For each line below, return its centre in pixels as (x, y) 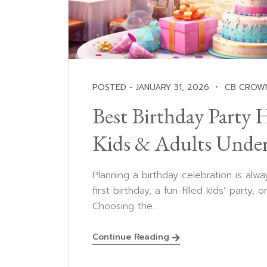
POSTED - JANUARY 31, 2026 (151, 87)
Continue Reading (131, 237)
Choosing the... (125, 206)
